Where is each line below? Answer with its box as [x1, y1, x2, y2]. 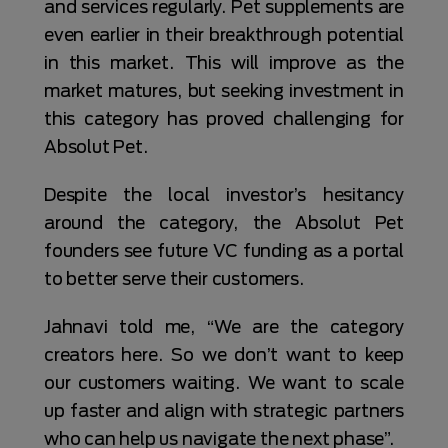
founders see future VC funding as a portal [44, 240, 404, 261]
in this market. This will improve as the [44, 52, 404, 73]
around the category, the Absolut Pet [44, 212, 404, 233]
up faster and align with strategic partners [44, 400, 404, 421]
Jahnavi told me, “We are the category [44, 316, 404, 337]
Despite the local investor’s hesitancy [44, 184, 404, 205]
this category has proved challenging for [44, 108, 404, 129]
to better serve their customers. [44, 268, 305, 289]
